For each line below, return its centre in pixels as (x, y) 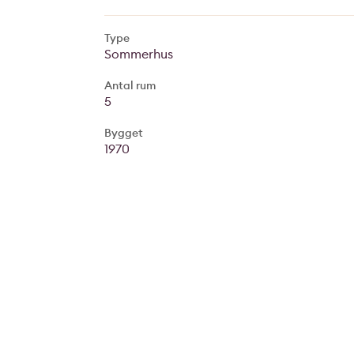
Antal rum (130, 85)
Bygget (124, 133)
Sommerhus (139, 54)
